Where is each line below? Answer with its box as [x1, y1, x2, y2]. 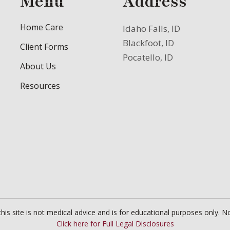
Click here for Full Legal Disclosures [56, 218, 174, 228]
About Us [20, 60, 56, 72]
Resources [20, 80, 60, 91]
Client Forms [20, 41, 68, 52]
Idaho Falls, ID [123, 22, 180, 34]
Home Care [20, 21, 63, 33]
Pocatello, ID [123, 51, 173, 63]
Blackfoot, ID [123, 36, 174, 49]
